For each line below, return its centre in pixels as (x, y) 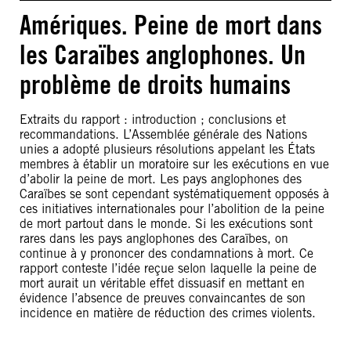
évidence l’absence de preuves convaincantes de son (163, 298)
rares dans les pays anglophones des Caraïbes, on (154, 239)
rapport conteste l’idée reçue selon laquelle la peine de (168, 268)
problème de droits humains (155, 84)
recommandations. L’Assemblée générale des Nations (163, 134)
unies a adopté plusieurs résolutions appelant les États (167, 149)
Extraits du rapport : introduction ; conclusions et (153, 119)
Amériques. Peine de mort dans (171, 25)
